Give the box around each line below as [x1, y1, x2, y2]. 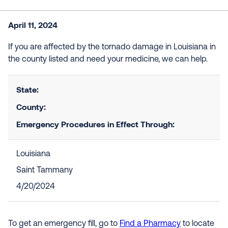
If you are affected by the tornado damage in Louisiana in [8, 43, 216, 51]
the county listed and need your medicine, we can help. [8, 55, 208, 64]
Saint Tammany [16, 166, 73, 175]
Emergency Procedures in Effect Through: [16, 119, 175, 129]
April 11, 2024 [8, 20, 58, 30]
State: [16, 84, 39, 94]
